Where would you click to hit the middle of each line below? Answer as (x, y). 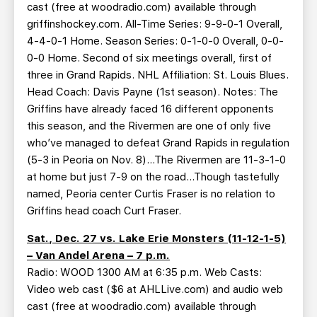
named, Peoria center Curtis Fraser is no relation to (151, 194)
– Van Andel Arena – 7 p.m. (98, 255)
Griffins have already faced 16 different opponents (150, 109)
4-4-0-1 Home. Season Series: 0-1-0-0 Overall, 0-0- (155, 41)
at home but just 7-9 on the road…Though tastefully (153, 177)
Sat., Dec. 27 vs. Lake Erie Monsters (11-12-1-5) (156, 238)
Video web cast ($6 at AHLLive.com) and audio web (155, 289)
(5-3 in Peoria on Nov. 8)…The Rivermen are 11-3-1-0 (156, 160)
